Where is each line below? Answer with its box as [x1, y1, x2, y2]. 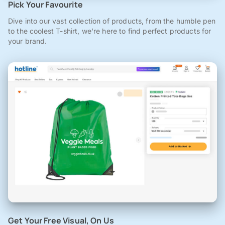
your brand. [8, 37, 47, 46]
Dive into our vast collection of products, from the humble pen [8, 17, 216, 26]
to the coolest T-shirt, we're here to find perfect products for [8, 27, 211, 36]
